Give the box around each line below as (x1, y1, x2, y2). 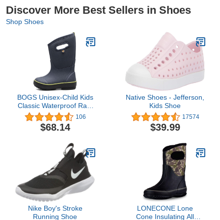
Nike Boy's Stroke (27, 204, 82, 212)
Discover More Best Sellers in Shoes (6, 4, 191, 17)
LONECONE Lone (137, 204, 193, 212)
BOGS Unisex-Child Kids (17, 93, 93, 102)
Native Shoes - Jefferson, (126, 93, 204, 102)
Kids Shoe (149, 102, 181, 110)
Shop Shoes (6, 18, 44, 26)
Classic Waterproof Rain (18, 102, 92, 110)
